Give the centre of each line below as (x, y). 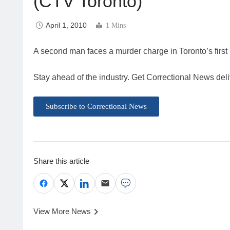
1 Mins (116, 25)
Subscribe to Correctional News (96, 107)
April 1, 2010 (66, 25)
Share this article (61, 161)
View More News (62, 212)
